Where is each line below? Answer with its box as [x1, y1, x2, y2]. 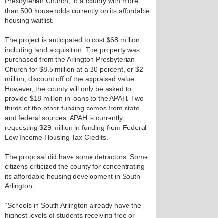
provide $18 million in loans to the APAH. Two [5, 94, 144, 102]
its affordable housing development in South [5, 172, 140, 180]
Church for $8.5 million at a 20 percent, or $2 [5, 65, 143, 73]
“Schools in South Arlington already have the [5, 201, 141, 209]
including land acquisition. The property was [5, 46, 140, 54]
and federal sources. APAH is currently [5, 114, 123, 122]
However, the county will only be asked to [5, 85, 131, 92]
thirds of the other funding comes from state [5, 104, 140, 112]
